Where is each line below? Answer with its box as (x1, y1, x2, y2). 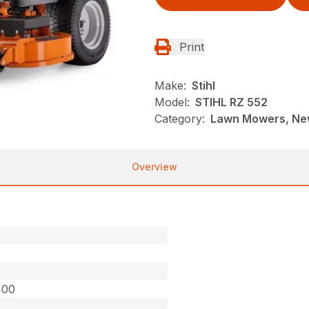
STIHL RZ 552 (195, 94, 268, 109)
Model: (154, 94, 190, 109)
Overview (132, 160, 177, 172)
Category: (154, 111, 205, 126)
